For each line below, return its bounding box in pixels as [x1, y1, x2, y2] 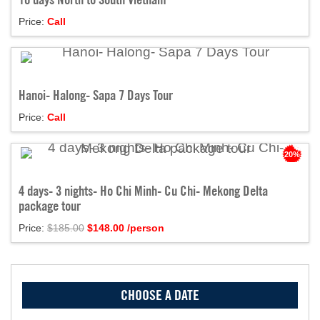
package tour [19, 198, 81, 214]
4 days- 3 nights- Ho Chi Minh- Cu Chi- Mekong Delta [19, 183, 268, 199]
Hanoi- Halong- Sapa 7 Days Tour [19, 87, 173, 103]
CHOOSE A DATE [121, 286, 199, 304]
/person [124, 222, 164, 234]
